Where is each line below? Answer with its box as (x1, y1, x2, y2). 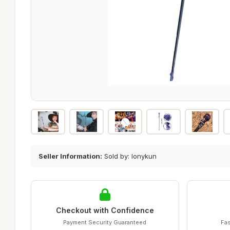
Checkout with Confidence (55, 206, 154, 215)
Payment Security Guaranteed (63, 219, 147, 226)
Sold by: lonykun (102, 152, 157, 160)
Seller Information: (39, 152, 102, 160)
